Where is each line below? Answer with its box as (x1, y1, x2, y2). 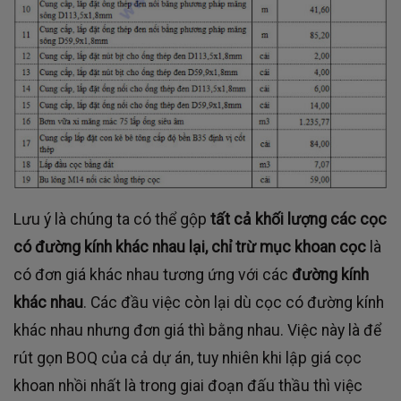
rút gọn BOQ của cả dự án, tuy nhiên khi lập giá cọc (13, 348, 362, 367)
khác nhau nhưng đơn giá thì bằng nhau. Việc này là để (13, 320, 381, 339)
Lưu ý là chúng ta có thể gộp (13, 209, 207, 228)
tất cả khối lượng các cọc (207, 209, 387, 228)
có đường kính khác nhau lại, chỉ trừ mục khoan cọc (13, 237, 366, 256)
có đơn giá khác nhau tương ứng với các (13, 265, 288, 284)
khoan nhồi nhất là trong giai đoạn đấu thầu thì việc (13, 376, 363, 395)
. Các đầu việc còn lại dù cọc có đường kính (83, 293, 384, 311)
